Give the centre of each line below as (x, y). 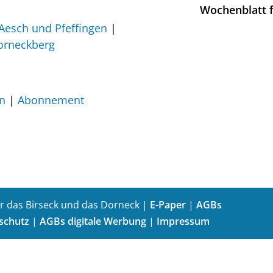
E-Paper (168, 205)
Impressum (183, 221)
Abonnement (51, 100)
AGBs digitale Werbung (93, 221)
